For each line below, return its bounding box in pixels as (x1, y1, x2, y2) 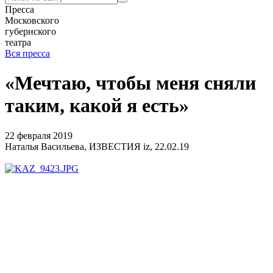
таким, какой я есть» (5, 94, 189, 117)
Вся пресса (5, 48, 50, 58)
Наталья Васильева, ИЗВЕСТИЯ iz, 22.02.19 (5, 141, 189, 152)
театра (5, 37, 31, 48)
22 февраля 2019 (5, 130, 73, 141)
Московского (5, 15, 59, 26)
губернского (5, 26, 56, 37)
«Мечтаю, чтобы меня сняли (5, 72, 256, 94)
